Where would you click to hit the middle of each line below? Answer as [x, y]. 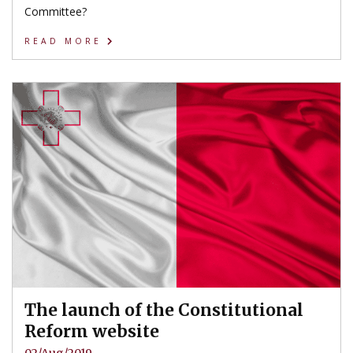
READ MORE [66, 41]
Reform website [92, 331]
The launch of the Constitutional [164, 310]
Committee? [56, 11]
